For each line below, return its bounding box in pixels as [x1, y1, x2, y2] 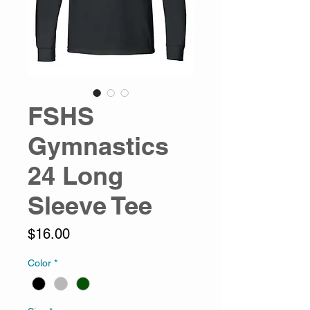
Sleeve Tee [28, 190, 152, 221]
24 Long [28, 161, 123, 191]
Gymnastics [28, 131, 169, 161]
